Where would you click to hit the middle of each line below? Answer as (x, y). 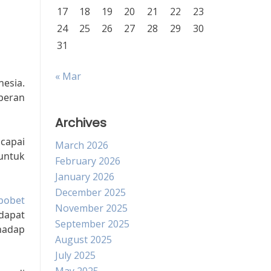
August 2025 (83, 240)
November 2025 (91, 208)
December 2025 (90, 192)
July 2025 (75, 255)
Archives (81, 123)
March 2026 (82, 145)
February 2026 (88, 161)
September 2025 (92, 224)
